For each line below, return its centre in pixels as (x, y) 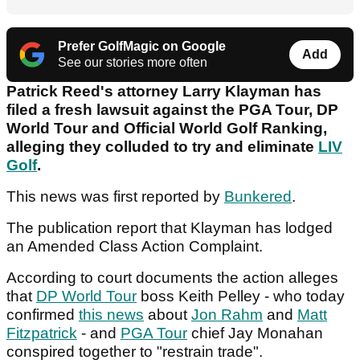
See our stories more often (133, 63)
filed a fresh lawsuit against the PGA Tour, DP (172, 110)
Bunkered (258, 197)
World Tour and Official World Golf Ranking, (167, 129)
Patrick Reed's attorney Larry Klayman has (164, 92)
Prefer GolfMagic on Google (142, 47)
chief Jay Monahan (255, 333)
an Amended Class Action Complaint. (137, 247)
